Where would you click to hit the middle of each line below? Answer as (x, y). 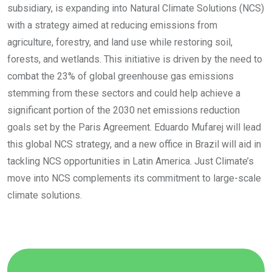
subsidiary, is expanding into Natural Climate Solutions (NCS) (136, 8)
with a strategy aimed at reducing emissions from (112, 25)
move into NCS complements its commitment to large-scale (134, 178)
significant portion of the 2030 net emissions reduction (124, 110)
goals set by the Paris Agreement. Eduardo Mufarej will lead (134, 127)
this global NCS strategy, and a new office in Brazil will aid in (134, 144)
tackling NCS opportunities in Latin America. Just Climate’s (131, 161)
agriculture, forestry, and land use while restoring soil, (120, 42)
